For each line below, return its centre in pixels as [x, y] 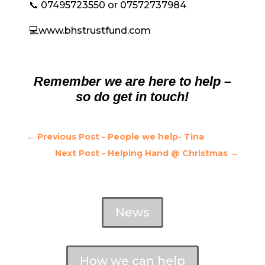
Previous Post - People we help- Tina [120, 137]
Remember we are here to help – [132, 82]
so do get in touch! [132, 97]
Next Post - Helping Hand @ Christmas [142, 153]
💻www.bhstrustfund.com [90, 31]
